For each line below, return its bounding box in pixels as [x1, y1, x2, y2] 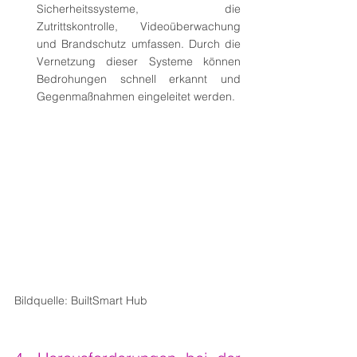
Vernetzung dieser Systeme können [37, 53, 241, 69]
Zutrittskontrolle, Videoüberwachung [37, 18, 241, 33]
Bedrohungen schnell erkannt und [37, 71, 241, 86]
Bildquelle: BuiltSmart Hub [14, 292, 147, 308]
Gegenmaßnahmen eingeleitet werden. [37, 88, 235, 104]
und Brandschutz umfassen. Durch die [37, 36, 241, 51]
